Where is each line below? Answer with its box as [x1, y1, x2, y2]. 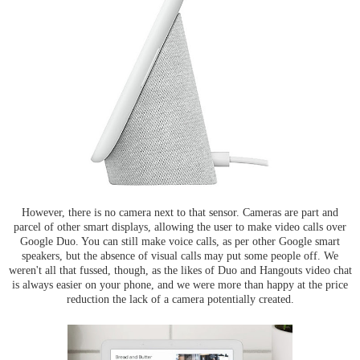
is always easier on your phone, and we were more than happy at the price [12, 277, 348, 291]
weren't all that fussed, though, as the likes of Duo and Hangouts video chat [8, 263, 352, 276]
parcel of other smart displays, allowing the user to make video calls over [14, 219, 346, 233]
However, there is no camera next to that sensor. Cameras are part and [22, 205, 338, 219]
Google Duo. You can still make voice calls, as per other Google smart [20, 234, 340, 247]
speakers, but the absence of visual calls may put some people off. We [22, 248, 338, 262]
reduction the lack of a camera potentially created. [66, 292, 294, 305]
